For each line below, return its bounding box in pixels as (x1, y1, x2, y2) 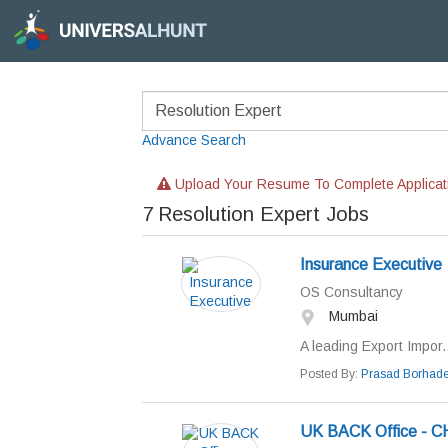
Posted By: (299, 367, 361, 381)
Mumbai (324, 308, 378, 324)
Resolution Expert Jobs (158, 203, 369, 225)
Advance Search (142, 132, 246, 148)
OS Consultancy (299, 284, 403, 300)
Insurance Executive (299, 256, 442, 273)
